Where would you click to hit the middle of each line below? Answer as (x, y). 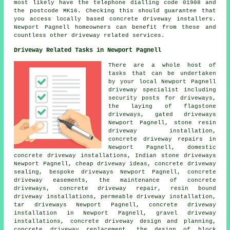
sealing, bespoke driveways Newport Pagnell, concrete (115, 172)
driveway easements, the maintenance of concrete (115, 180)
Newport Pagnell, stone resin (162, 123)
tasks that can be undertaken (162, 74)
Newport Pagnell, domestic (162, 148)
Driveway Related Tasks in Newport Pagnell (88, 51)
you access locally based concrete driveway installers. (115, 19)
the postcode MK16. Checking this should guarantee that (115, 11)
